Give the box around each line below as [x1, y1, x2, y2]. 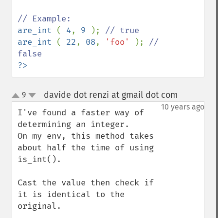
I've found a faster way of [18, 108, 144, 118]
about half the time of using [18, 143, 154, 153]
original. [18, 201, 66, 211]
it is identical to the [18, 189, 125, 200]
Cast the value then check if [18, 178, 154, 188]
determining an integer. [18, 119, 129, 129]
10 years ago [161, 102, 204, 111]
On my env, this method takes [18, 131, 154, 141]
